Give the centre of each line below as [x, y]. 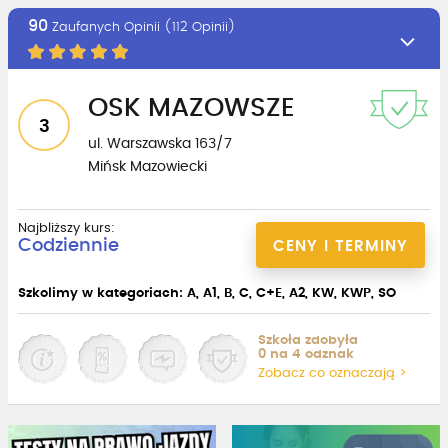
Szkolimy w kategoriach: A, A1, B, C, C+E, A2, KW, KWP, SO [207, 293]
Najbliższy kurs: [66, 228]
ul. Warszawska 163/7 [160, 143]
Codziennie [68, 245]
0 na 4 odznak [306, 354]
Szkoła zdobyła [308, 340]
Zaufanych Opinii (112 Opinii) [142, 27]
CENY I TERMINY [340, 246]
